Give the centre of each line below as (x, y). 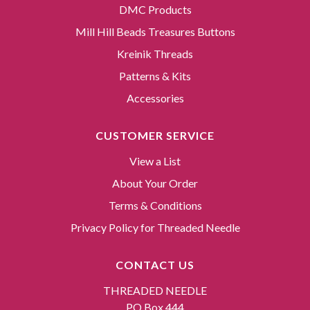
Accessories (155, 98)
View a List (155, 161)
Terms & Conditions (155, 206)
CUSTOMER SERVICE (155, 136)
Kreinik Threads (155, 54)
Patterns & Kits (155, 76)
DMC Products (155, 10)
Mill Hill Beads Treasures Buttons (155, 32)
